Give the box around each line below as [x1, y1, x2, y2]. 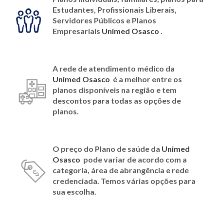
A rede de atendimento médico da [53, 64, 175, 73]
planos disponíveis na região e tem [53, 85, 177, 94]
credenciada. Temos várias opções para [53, 176, 196, 185]
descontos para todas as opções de [53, 96, 181, 105]
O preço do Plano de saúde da [53, 144, 162, 153]
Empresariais [53, 26, 102, 36]
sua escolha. [53, 187, 98, 196]
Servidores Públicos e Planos [53, 16, 156, 25]
